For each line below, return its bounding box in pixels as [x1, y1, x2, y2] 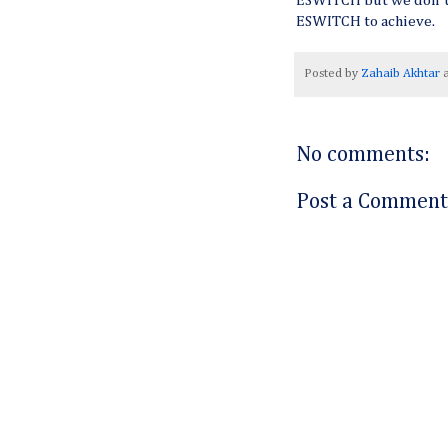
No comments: [296, 143, 430, 166]
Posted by [304, 66, 361, 80]
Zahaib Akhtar [361, 66, 440, 80]
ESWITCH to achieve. [296, 14, 435, 30]
